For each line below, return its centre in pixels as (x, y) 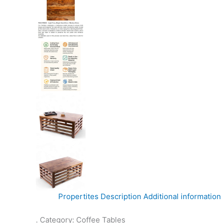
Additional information (182, 196)
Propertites (78, 196)
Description (121, 196)
